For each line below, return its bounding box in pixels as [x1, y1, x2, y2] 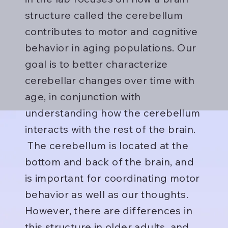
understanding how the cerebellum [24, 106, 201, 120]
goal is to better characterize [24, 58, 168, 71]
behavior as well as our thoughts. [24, 188, 188, 201]
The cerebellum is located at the [24, 139, 188, 152]
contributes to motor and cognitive [24, 25, 198, 38]
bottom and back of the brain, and [24, 155, 194, 168]
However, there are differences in [24, 204, 192, 217]
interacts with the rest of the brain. [24, 123, 196, 136]
